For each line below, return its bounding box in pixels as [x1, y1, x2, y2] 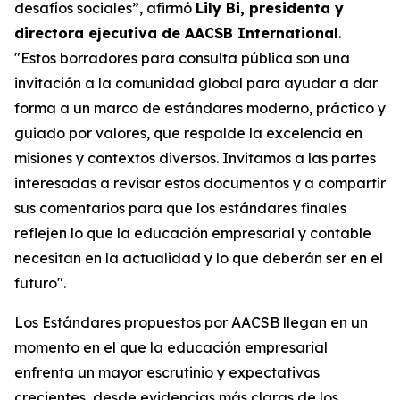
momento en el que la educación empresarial [14, 338, 328, 356]
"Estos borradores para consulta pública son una [14, 49, 350, 67]
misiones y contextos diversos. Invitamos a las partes [14, 149, 376, 167]
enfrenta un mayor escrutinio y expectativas [14, 363, 320, 381]
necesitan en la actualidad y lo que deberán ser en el [14, 249, 383, 267]
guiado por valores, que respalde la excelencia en [14, 124, 362, 142]
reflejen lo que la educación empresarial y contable [14, 224, 371, 242]
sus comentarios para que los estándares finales [14, 199, 346, 217]
